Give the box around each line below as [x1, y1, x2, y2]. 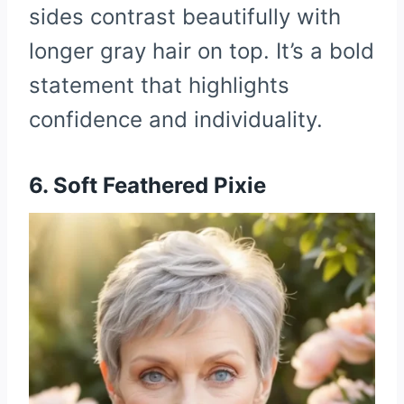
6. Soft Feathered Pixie [29, 171, 266, 198]
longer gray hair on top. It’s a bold [29, 37, 374, 64]
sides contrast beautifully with [29, 3, 341, 30]
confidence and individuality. [29, 106, 323, 133]
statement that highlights [29, 71, 289, 98]
